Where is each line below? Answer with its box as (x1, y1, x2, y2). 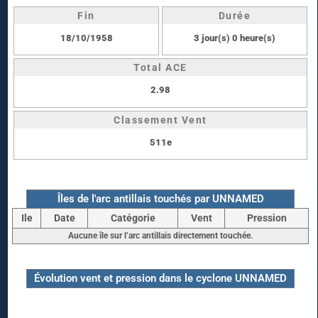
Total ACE (133, 62, 187, 74)
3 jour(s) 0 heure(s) (194, 32, 275, 43)
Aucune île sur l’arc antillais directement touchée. (68, 231, 253, 241)
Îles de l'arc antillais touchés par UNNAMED (57, 192, 264, 205)
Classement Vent (114, 114, 207, 126)
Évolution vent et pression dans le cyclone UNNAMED (34, 272, 287, 285)
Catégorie (110, 212, 155, 224)
